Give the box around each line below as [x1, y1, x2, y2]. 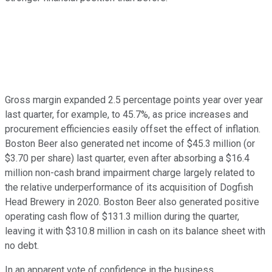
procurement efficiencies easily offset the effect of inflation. [5, 123, 260, 135]
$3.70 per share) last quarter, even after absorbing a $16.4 [5, 152, 250, 164]
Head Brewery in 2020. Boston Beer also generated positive [5, 195, 259, 208]
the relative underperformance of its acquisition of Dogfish [5, 181, 253, 193]
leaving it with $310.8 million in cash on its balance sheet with [5, 225, 265, 237]
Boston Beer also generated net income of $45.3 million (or [5, 137, 255, 149]
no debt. [5, 239, 39, 251]
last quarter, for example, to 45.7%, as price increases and [5, 108, 248, 120]
